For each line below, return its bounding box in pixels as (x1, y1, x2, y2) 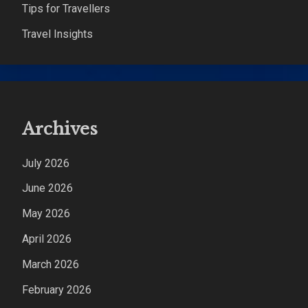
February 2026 (22, 283, 91, 296)
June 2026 (22, 181, 73, 195)
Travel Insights (22, 27, 93, 41)
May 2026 (22, 207, 70, 221)
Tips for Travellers (22, 1, 110, 15)
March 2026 (22, 257, 79, 271)
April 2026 (22, 232, 71, 245)
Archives (22, 118, 98, 139)
